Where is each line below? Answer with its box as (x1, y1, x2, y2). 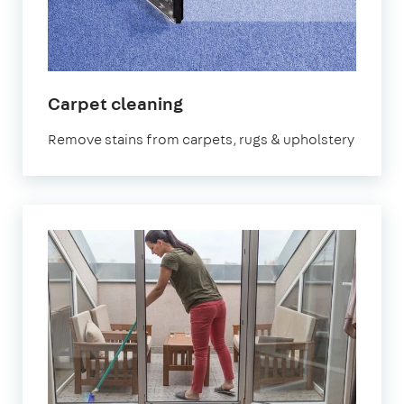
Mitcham (182, 111, 257, 136)
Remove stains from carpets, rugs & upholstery (48, 129, 354, 149)
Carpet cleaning (48, 90, 183, 115)
